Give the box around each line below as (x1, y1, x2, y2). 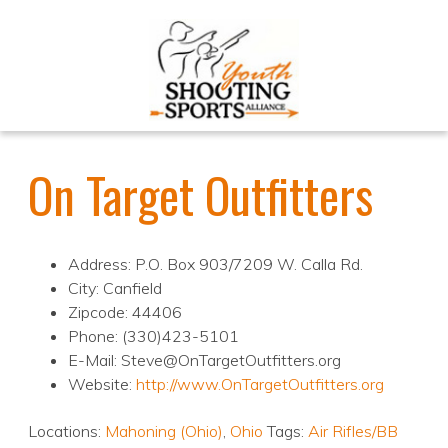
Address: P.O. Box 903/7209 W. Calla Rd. (68, 254, 363, 275)
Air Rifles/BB (308, 421, 398, 442)
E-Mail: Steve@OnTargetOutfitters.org (68, 350, 341, 371)
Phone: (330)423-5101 (68, 326, 239, 347)
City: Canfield (68, 278, 162, 299)
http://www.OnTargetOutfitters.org (136, 374, 384, 395)
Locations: (28, 421, 105, 442)
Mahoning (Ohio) (105, 421, 223, 442)
